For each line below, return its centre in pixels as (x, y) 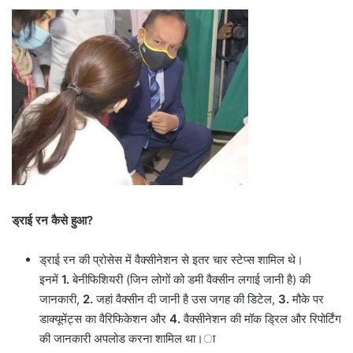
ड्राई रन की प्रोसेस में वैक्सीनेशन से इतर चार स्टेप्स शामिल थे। (171, 260)
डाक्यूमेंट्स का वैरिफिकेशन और (104, 319)
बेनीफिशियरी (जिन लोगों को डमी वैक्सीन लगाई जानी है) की (190, 280)
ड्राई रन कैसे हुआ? (52, 221)
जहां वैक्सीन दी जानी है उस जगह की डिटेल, (187, 299)
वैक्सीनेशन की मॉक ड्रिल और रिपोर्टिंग (261, 319)
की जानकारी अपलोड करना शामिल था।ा (127, 339)
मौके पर (307, 299)
